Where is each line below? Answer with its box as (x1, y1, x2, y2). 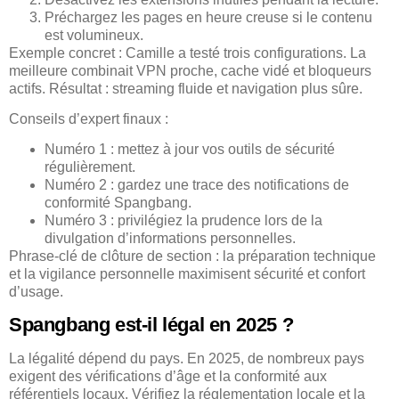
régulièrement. (45, 159, 135, 175)
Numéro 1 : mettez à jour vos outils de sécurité (45, 142, 335, 158)
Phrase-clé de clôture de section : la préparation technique (9, 248, 376, 265)
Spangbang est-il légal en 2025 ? (9, 313, 294, 336)
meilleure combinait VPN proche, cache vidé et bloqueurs (9, 62, 371, 78)
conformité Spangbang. (45, 195, 191, 211)
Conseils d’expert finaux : (9, 111, 168, 127)
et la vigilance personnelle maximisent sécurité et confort (9, 266, 365, 282)
